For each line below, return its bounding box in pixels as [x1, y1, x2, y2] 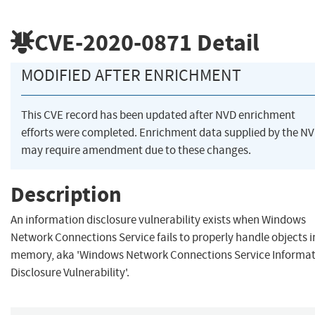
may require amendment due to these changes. [21, 143, 251, 158]
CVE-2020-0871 [34, 26, 192, 58]
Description [11, 179, 122, 209]
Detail [192, 26, 259, 58]
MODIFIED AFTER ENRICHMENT [21, 65, 241, 86]
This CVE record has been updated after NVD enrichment [21, 108, 295, 123]
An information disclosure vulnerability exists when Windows [11, 212, 306, 228]
